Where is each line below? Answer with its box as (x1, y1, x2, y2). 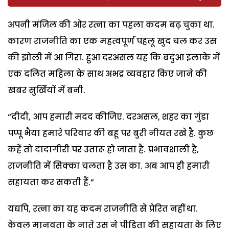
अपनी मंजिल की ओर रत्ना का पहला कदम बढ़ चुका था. (8, 18, 215, 31)
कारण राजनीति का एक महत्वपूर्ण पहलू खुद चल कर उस (8, 35, 217, 47)
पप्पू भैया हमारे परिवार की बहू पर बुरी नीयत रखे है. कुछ (8, 127, 214, 139)
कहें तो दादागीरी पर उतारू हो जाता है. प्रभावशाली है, (8, 143, 199, 155)
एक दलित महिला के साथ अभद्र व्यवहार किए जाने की (8, 67, 207, 80)
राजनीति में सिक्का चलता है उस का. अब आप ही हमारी (8, 159, 210, 172)
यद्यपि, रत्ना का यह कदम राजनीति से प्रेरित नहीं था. (8, 202, 198, 215)
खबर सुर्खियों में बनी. (8, 84, 85, 96)
